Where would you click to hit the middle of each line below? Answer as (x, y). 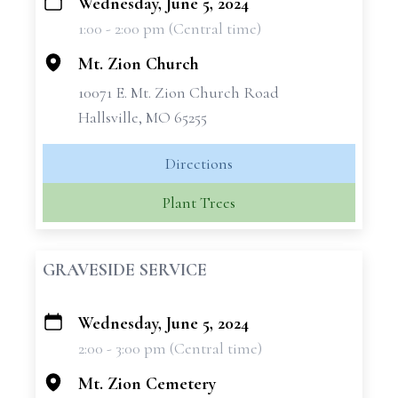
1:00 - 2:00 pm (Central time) (170, 28)
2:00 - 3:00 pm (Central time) (170, 348)
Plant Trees (199, 203)
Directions (199, 163)
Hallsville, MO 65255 (143, 117)
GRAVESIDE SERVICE (125, 270)
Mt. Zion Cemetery (147, 384)
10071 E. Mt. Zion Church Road (179, 92)
